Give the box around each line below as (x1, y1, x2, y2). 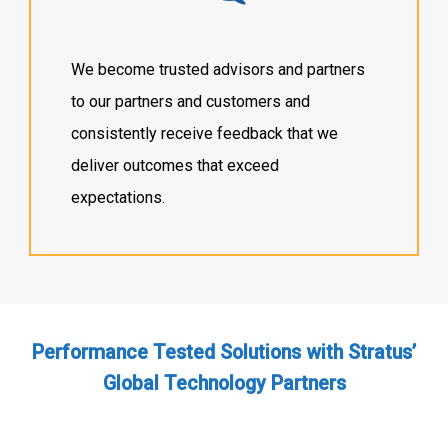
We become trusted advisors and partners (71, 59, 366, 79)
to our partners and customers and (71, 91, 311, 111)
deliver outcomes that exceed (71, 155, 280, 175)
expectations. (71, 187, 166, 207)
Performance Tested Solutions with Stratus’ (32, 341, 416, 365)
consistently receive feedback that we (71, 123, 339, 143)
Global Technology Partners (102, 372, 346, 396)
